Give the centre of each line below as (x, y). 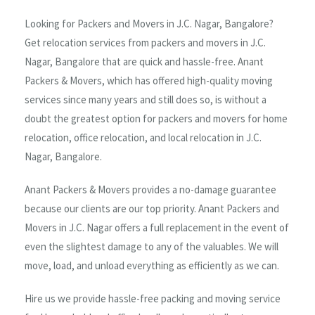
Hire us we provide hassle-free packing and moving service (153, 298)
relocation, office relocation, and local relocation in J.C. (143, 137)
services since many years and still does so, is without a (146, 99)
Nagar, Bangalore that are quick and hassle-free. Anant (144, 61)
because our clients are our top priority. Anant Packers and (152, 208)
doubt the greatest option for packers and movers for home (156, 118)
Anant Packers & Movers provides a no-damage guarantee (150, 189)
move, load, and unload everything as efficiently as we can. (152, 265)
